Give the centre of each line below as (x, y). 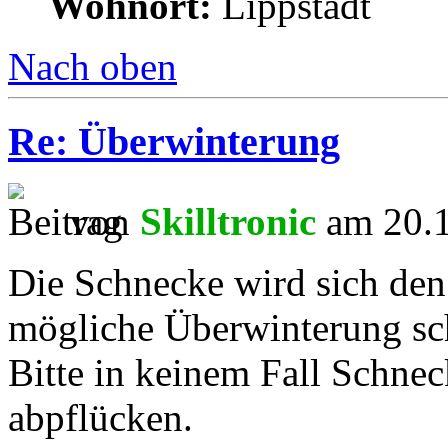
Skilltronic (228, 222)
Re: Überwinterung (174, 141)
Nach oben (92, 66)
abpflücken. (100, 418)
